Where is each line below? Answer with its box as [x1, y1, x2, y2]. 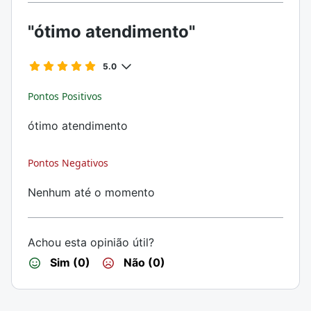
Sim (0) [47, 255, 90, 269]
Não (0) [121, 255, 165, 269]
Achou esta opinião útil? [28, 235, 154, 249]
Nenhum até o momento [28, 185, 155, 199]
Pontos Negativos [28, 156, 108, 169]
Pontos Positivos [28, 90, 102, 103]
